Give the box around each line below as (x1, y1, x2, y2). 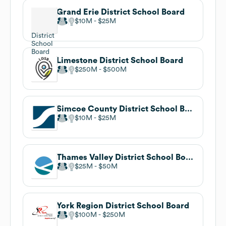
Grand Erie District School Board (56, 8, 185, 16)
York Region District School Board (56, 201, 189, 210)
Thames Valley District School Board (186, 153, 193, 161)
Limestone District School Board (56, 56, 183, 65)
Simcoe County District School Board (185, 104, 192, 113)
